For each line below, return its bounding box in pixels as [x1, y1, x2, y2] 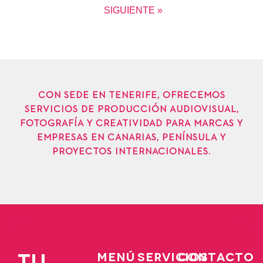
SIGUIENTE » [103, 5, 163, 16]
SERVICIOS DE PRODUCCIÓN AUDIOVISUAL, [24, 105, 239, 115]
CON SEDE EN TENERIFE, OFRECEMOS [38, 91, 225, 101]
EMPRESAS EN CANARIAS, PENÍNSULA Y [37, 133, 226, 143]
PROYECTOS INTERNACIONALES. [52, 147, 211, 157]
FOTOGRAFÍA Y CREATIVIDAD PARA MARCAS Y [20, 119, 243, 129]
